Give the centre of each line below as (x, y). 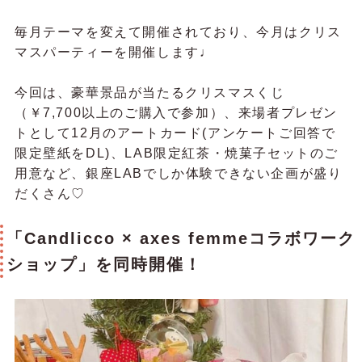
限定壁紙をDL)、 (69, 154)
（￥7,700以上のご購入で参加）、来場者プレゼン (176, 113)
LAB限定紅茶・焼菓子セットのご (232, 154)
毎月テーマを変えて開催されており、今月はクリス (178, 32)
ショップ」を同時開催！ (104, 265)
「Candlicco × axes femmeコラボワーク (181, 239)
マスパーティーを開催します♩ (114, 52)
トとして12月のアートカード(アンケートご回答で (175, 133)
